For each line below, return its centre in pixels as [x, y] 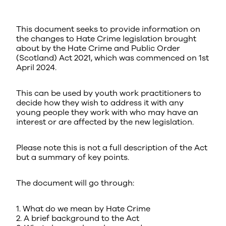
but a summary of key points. [73, 157]
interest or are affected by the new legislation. [105, 122]
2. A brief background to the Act [78, 218]
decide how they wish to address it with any [100, 103]
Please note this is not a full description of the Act [112, 148]
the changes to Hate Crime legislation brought [106, 39]
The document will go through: [75, 183]
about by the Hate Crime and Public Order [98, 48]
